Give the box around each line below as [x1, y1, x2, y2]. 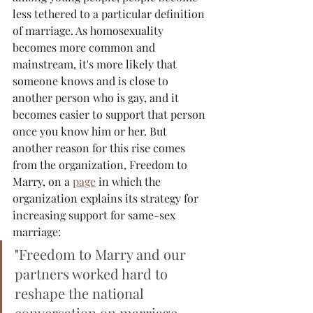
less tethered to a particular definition [13, 6, 208, 22]
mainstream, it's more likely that [13, 57, 180, 72]
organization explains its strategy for [13, 191, 201, 206]
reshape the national [15, 284, 147, 303]
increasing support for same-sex [13, 208, 178, 223]
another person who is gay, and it [13, 90, 182, 105]
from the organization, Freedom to [13, 157, 190, 173]
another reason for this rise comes [13, 140, 188, 156]
